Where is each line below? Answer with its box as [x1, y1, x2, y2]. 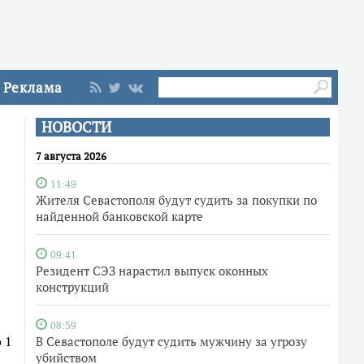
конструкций [36, 279, 109, 295]
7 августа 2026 [36, 149, 106, 163]
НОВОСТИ [41, 118, 111, 136]
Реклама [3, 78, 63, 97]
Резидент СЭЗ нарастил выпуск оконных [36, 262, 268, 279]
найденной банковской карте [36, 208, 203, 224]
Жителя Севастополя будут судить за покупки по [36, 192, 317, 208]
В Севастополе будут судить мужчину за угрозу [36, 333, 307, 349]
